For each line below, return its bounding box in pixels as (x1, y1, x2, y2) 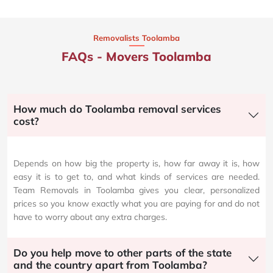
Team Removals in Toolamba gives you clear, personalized (13, 185, 260, 196)
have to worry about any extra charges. (13, 211, 167, 223)
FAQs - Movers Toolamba (62, 49, 211, 65)
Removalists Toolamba (93, 33, 180, 43)
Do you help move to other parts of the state (13, 246, 232, 260)
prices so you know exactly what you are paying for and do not (13, 198, 260, 210)
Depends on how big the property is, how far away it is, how (13, 158, 260, 169)
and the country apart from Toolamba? (13, 258, 207, 272)
